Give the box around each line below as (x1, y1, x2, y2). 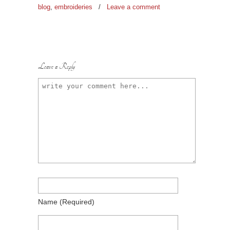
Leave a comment (107, 3, 160, 11)
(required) (60, 197, 94, 206)
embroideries (54, 3, 92, 11)
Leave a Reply (38, 61, 75, 72)
